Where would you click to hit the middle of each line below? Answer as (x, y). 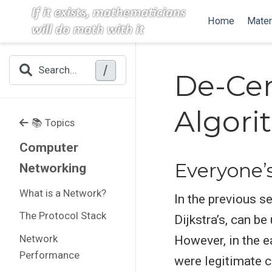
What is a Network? (63, 193)
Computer (49, 148)
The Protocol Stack (63, 216)
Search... (58, 70)
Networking (53, 168)
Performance (49, 255)
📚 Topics (53, 122)
